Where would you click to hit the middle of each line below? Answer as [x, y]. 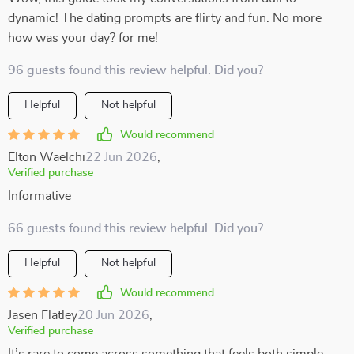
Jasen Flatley [43, 315]
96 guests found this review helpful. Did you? [136, 70]
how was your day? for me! [83, 38]
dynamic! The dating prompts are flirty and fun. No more [165, 18]
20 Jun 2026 [113, 315]
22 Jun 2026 [121, 157]
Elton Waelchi [47, 157]
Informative [40, 196]
